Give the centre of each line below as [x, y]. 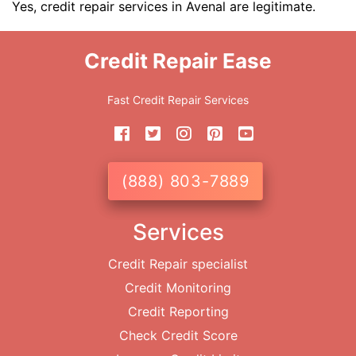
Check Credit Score [178, 336]
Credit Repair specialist [178, 264]
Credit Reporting [178, 312]
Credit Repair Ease [178, 61]
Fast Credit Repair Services [178, 100]
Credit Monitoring [178, 288]
